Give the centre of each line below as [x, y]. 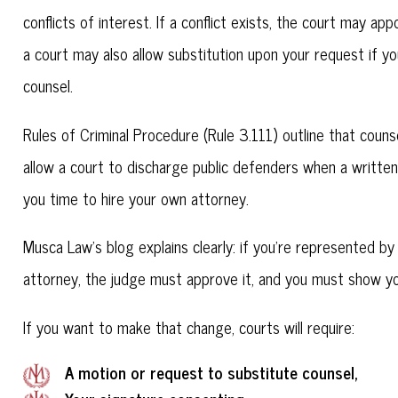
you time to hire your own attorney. [136, 198]
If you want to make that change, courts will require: [189, 326]
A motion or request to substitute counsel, [211, 373]
